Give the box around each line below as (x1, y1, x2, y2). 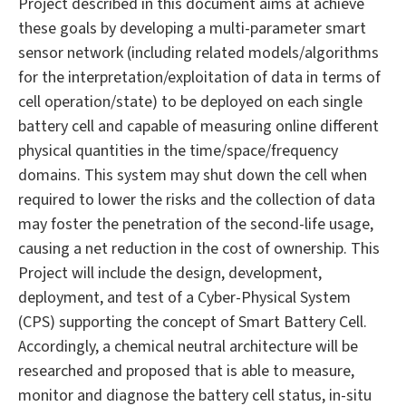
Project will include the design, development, (18, 262, 322, 285)
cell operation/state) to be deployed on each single (18, 91, 362, 114)
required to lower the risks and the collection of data (18, 188, 375, 212)
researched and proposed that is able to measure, (18, 360, 354, 383)
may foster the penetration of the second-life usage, (18, 213, 373, 237)
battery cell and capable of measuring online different (18, 115, 379, 139)
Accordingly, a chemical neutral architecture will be (18, 335, 358, 359)
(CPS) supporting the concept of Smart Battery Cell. (18, 311, 367, 334)
